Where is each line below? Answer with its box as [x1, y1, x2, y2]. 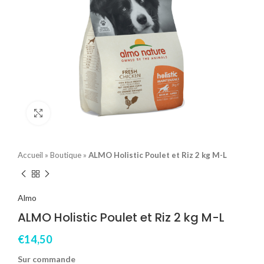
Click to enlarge [50, 108, 109, 118]
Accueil [18, 150, 43, 160]
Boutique [50, 150, 81, 160]
